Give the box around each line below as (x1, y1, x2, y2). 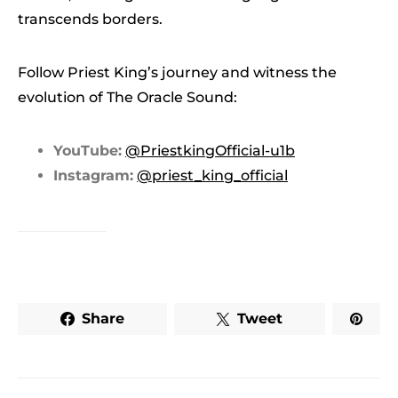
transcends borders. (18, 10, 163, 28)
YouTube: (53, 141, 122, 159)
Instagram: (53, 166, 133, 184)
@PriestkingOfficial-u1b (125, 141, 295, 159)
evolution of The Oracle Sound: (18, 88, 237, 106)
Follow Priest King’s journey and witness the (18, 63, 337, 81)
